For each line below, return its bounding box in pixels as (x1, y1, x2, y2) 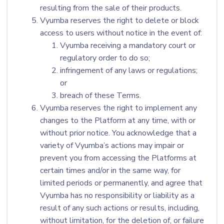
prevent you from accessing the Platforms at (40, 152, 196, 163)
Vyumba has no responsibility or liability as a (40, 190, 194, 201)
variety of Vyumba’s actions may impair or (40, 140, 184, 151)
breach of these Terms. (60, 90, 141, 101)
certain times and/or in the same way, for (40, 165, 180, 176)
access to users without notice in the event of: (40, 27, 202, 38)
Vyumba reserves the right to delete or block (40, 15, 199, 26)
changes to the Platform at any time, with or (40, 115, 195, 126)
